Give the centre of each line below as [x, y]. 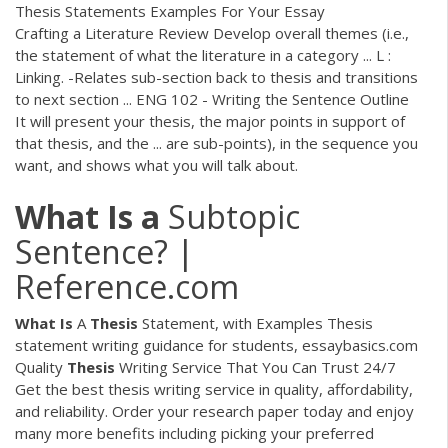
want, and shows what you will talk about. [156, 165]
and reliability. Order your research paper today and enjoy [214, 410]
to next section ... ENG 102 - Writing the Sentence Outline [212, 99]
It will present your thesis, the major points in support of [210, 121]
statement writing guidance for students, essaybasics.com [216, 344]
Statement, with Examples [230, 322]
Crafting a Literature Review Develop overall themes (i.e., [212, 33]
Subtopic [230, 216]
